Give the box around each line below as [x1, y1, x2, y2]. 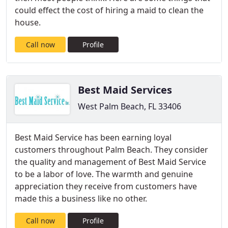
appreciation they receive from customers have [15, 181, 197, 192]
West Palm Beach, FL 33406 [78, 101, 181, 112]
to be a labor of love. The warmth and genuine [15, 168, 193, 180]
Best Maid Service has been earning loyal [15, 132, 172, 143]
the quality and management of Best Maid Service [15, 156, 206, 167]
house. [15, 17, 41, 28]
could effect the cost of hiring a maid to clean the [15, 5, 204, 16]
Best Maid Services [78, 83, 172, 97]
